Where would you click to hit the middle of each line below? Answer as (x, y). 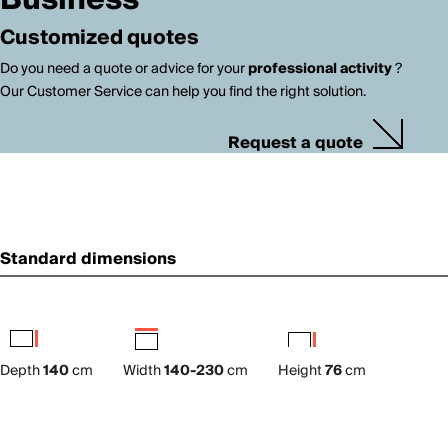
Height (301, 370)
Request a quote (296, 143)
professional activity (320, 69)
